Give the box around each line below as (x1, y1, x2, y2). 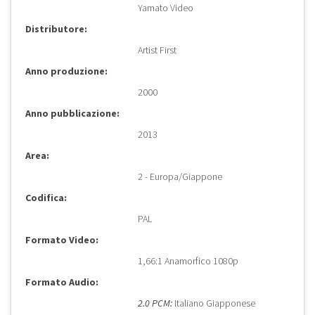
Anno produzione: (25, 65, 108, 78)
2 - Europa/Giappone (138, 170, 222, 184)
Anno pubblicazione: (25, 107, 120, 120)
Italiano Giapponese (172, 297, 255, 310)
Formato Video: (25, 233, 98, 247)
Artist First (138, 44, 176, 57)
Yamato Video (138, 1, 193, 15)
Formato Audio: (25, 276, 98, 289)
